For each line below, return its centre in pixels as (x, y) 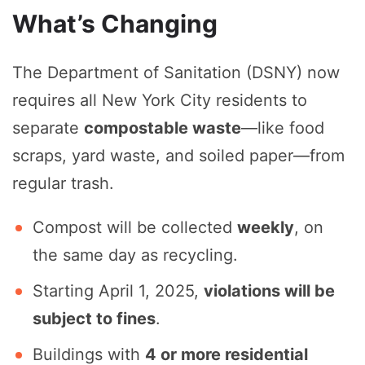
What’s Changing (115, 24)
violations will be (269, 291)
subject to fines (94, 319)
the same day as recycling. (135, 255)
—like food (283, 128)
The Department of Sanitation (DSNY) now (176, 73)
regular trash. (63, 184)
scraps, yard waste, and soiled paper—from (178, 156)
